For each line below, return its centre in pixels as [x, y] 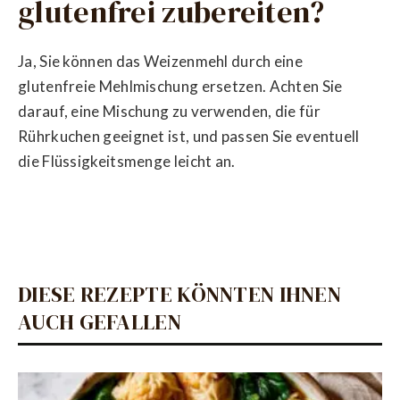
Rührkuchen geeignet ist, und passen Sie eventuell [189, 137]
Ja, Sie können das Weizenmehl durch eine [160, 62]
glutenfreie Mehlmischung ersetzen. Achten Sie [180, 87]
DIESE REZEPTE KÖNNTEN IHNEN [180, 295]
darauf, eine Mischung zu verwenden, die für [169, 112]
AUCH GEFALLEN [100, 322]
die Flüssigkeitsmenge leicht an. [127, 162]
